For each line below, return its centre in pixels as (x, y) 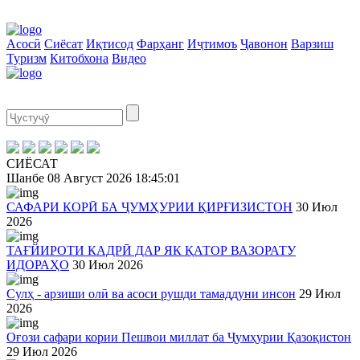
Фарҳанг (160, 44)
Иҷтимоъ (212, 44)
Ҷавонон (264, 44)
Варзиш (312, 44)
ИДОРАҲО (38, 265)
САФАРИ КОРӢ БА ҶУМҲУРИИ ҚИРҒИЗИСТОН (149, 207)
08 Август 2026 (90, 178)
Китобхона (79, 58)
